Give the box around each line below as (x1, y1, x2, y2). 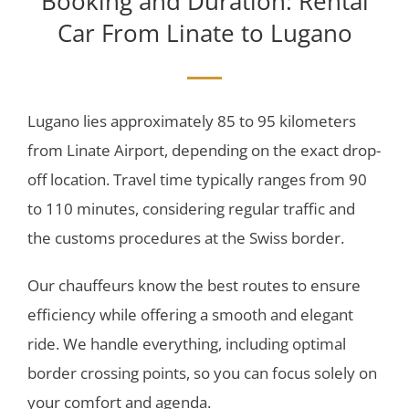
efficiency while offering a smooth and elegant (26, 304, 353, 326)
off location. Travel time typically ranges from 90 (26, 169, 367, 191)
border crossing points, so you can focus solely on (26, 362, 377, 384)
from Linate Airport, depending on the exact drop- (26, 140, 381, 162)
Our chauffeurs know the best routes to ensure (26, 275, 361, 297)
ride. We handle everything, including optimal (26, 333, 346, 355)
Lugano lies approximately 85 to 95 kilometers (26, 110, 356, 132)
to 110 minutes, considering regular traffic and (26, 198, 355, 220)
